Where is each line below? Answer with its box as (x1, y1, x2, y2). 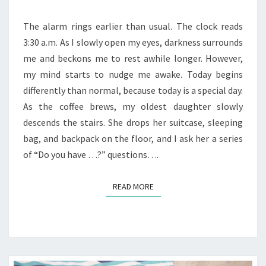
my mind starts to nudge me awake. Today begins (23, 68, 243, 81)
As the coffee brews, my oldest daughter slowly (23, 100, 243, 113)
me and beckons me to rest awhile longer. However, (23, 52, 243, 65)
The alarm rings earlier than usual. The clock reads (23, 20, 243, 33)
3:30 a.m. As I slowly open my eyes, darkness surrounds (23, 36, 243, 49)
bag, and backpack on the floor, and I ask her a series (23, 132, 243, 145)
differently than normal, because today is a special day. (23, 84, 243, 97)
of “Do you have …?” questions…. (23, 148, 159, 161)
